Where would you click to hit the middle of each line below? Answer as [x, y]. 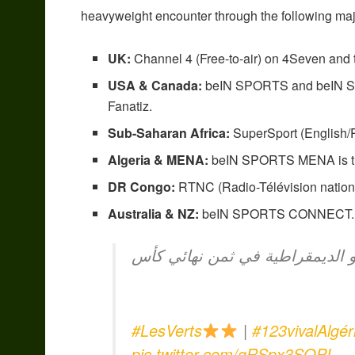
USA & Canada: [155, 85]
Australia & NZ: [154, 213]
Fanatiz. [130, 105]
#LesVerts [167, 330]
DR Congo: [142, 186]
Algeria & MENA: [158, 159]
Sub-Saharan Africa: [169, 132]
